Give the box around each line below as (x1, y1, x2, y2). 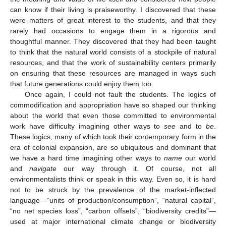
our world (182, 154, 216, 162)
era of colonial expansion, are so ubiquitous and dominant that (10, 143, 216, 152)
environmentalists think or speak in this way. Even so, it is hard (10, 175, 216, 184)
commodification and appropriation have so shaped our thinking (10, 101, 216, 109)
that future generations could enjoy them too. (10, 80, 153, 88)
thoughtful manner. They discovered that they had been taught (10, 37, 216, 46)
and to (176, 122, 206, 131)
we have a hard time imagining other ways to (10, 154, 164, 162)
